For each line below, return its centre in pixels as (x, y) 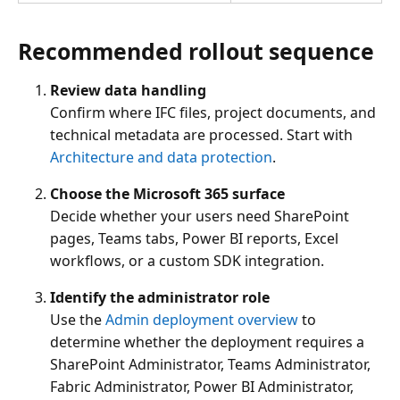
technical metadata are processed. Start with (201, 134)
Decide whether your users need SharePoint (200, 216)
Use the (78, 319)
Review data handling (128, 90)
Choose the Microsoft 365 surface (167, 193)
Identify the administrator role (160, 297)
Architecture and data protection (161, 157)
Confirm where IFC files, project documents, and (213, 112)
